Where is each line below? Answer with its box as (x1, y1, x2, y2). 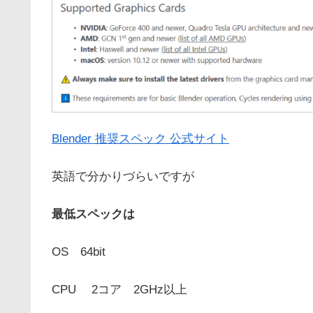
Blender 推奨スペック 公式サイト (52, 132, 229, 146)
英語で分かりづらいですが (52, 170, 194, 184)
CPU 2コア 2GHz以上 (52, 282, 187, 296)
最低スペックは (52, 207, 135, 221)
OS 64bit (52, 245, 105, 259)
